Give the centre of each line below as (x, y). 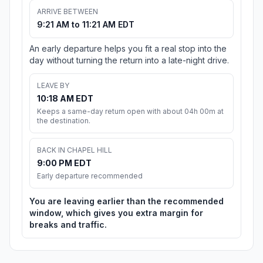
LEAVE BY (53, 86)
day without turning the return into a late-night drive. (129, 60)
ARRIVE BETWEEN (68, 12)
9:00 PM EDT (64, 163)
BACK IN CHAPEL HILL (75, 150)
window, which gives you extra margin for (116, 213)
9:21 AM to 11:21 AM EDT (86, 25)
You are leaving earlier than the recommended (127, 201)
